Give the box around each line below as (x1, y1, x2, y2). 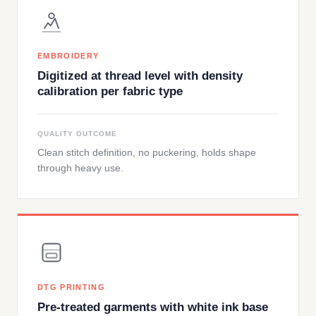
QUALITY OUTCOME (37, 130, 117, 138)
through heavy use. (37, 162, 123, 174)
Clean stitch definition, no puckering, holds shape (37, 147, 256, 158)
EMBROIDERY (37, 51, 99, 60)
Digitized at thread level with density (37, 69, 243, 83)
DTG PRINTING (37, 283, 105, 291)
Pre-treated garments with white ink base (37, 300, 268, 314)
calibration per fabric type (37, 85, 183, 98)
